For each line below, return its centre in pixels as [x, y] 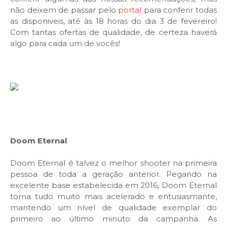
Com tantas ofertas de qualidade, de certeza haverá [113, 32]
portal [130, 10]
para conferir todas [179, 10]
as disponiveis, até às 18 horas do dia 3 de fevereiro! [113, 21]
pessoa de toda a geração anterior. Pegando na [113, 174]
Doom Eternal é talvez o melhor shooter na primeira [113, 163]
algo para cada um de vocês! [65, 44]
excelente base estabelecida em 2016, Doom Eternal [113, 185]
